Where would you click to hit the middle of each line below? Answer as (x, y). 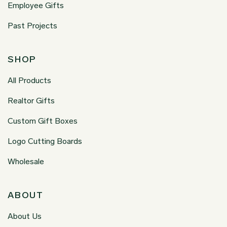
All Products (29, 81)
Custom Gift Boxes (43, 121)
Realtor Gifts (31, 101)
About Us (25, 216)
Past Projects (32, 26)
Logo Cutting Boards (45, 141)
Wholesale (26, 162)
